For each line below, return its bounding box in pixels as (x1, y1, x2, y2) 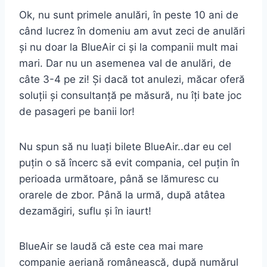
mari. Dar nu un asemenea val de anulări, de (19, 57, 231, 70)
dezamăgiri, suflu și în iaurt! (19, 205, 151, 218)
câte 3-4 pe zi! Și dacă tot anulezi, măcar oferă (19, 73, 245, 86)
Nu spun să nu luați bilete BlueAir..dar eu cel (19, 141, 231, 153)
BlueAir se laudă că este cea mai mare (19, 240, 203, 253)
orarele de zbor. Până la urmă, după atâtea (19, 189, 225, 201)
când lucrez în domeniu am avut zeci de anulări (19, 25, 245, 38)
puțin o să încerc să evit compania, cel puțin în (19, 157, 240, 169)
